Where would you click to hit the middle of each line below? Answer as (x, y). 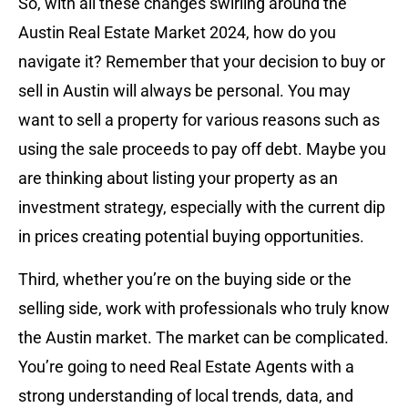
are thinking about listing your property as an (178, 178)
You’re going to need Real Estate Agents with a (186, 366)
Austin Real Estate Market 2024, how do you (177, 33)
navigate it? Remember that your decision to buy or (202, 62)
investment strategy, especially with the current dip (202, 208)
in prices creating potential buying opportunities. (191, 237)
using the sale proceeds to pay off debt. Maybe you (202, 149)
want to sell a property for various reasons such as (199, 120)
